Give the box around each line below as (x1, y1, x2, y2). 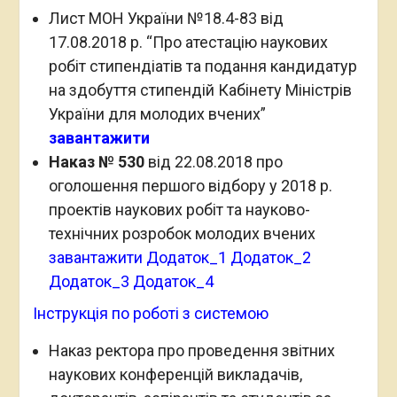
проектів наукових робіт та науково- (48, 200, 310, 219)
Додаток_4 (132, 272, 214, 291)
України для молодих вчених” (48, 105, 266, 123)
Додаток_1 (145, 248, 227, 267)
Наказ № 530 (48, 152, 144, 171)
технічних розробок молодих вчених (48, 224, 315, 243)
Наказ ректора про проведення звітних (48, 341, 335, 360)
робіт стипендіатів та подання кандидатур (48, 57, 357, 75)
